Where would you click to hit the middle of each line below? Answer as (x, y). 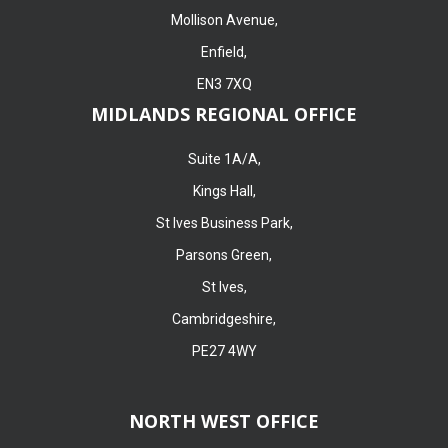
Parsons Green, (224, 254)
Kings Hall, (224, 190)
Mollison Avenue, (224, 19)
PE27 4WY (224, 350)
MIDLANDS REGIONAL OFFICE (224, 113)
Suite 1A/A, (224, 158)
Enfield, (224, 51)
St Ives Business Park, (224, 222)
